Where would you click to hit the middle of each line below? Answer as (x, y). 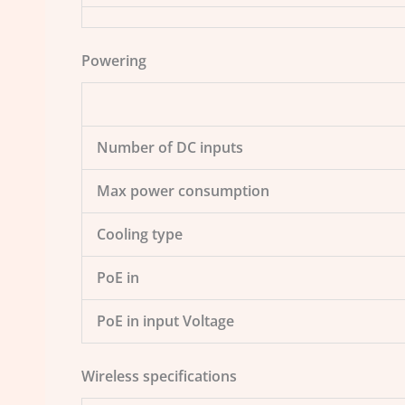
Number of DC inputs (170, 147)
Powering (114, 60)
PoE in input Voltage (165, 320)
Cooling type (140, 234)
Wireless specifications (159, 376)
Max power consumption (183, 190)
